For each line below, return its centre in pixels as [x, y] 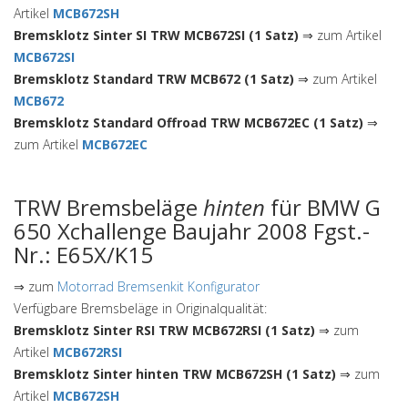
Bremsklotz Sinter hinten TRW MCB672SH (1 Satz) [175, 374]
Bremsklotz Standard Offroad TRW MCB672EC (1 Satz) [189, 122]
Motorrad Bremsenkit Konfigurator [158, 286]
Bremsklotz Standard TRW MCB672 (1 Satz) [154, 79]
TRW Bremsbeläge [108, 207]
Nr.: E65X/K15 [83, 255]
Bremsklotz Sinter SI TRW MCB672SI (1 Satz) [156, 35]
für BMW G [323, 207]
